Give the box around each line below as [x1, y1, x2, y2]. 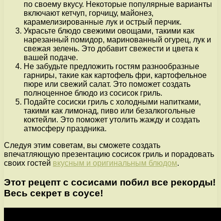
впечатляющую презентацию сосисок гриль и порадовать [4, 149, 214, 158]
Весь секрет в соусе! [4, 187, 103, 198]
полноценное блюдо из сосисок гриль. [24, 88, 162, 97]
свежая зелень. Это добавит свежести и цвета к [24, 44, 198, 53]
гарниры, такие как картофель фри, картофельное [24, 71, 207, 79]
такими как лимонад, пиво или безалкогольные [24, 106, 195, 115]
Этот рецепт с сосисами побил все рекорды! [4, 177, 216, 187]
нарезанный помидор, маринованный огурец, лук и [24, 35, 211, 44]
